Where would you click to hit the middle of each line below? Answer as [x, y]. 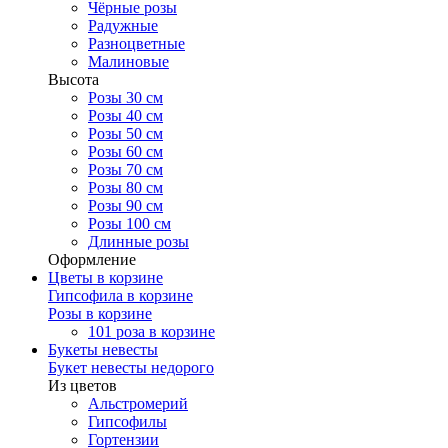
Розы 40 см [125, 116]
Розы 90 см [125, 206]
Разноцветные [136, 44]
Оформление [92, 260]
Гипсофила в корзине [120, 296]
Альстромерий [138, 404]
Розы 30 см [125, 98]
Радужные [123, 26]
